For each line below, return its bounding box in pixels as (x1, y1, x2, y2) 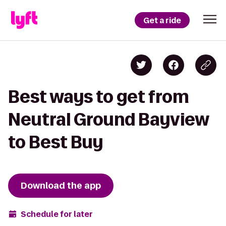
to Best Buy (8, 133, 103, 151)
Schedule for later (21, 208, 93, 219)
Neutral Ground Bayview (8, 110, 209, 129)
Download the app (21, 180, 101, 192)
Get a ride (143, 15, 181, 26)
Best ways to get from (8, 87, 189, 106)
